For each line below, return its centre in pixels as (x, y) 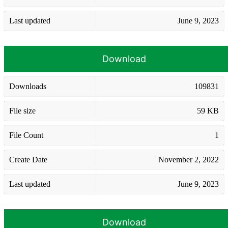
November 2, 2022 (189, 159)
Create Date (28, 159)
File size (22, 110)
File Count (26, 135)
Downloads (28, 86)
